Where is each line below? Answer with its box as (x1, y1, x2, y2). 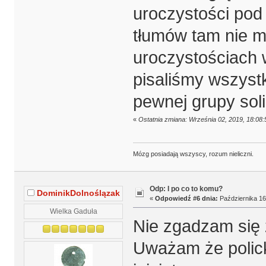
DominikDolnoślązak (36, 188, 120, 198)
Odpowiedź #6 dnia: (154, 194, 218, 202)
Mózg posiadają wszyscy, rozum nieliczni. (132, 150, 254, 158)
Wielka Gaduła (49, 207, 97, 215)
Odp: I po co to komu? (149, 184, 223, 193)
